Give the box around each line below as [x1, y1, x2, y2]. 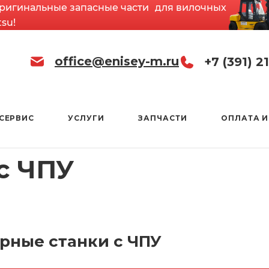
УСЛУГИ [68, 113, 105, 122]
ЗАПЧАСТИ [138, 113, 187, 122]
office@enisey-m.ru [55, 54, 179, 68]
